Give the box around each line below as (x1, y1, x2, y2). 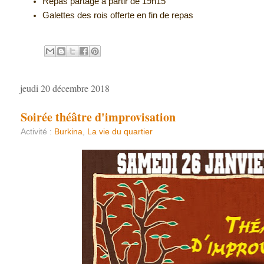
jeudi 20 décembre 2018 (20, 81, 110, 94)
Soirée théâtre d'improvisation (21, 108, 176, 126)
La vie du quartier (87, 127, 153, 136)
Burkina (54, 127, 82, 136)
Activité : (21, 127, 54, 136)
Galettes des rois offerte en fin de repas (42, 10, 194, 20)
